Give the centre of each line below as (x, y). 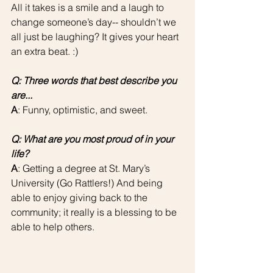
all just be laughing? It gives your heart (96, 36)
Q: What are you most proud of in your (94, 139)
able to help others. (53, 226)
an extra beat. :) (44, 51)
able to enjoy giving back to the (80, 197)
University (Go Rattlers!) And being (88, 183)
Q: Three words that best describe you (95, 80)
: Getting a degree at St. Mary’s (85, 168)
